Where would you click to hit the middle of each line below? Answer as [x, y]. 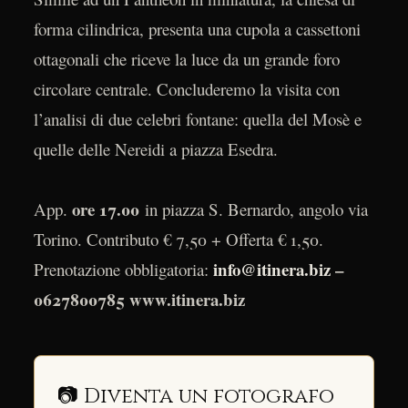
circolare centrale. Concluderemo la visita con [186, 89]
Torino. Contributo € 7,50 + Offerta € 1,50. [178, 240]
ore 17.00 [108, 209]
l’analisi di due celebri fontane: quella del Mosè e [197, 119]
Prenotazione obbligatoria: [123, 270]
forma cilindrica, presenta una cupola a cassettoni [197, 29]
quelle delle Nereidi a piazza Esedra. [155, 149]
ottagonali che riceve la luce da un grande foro [186, 59]
